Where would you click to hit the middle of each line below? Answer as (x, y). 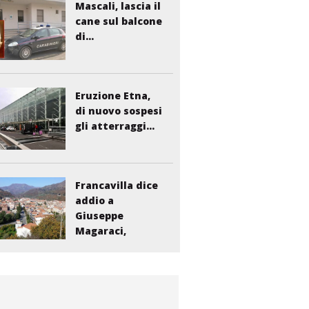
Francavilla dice (117, 185)
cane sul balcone (119, 21)
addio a (95, 200)
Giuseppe (100, 215)
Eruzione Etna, (113, 95)
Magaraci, (101, 230)
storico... (98, 246)
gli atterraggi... (115, 126)
